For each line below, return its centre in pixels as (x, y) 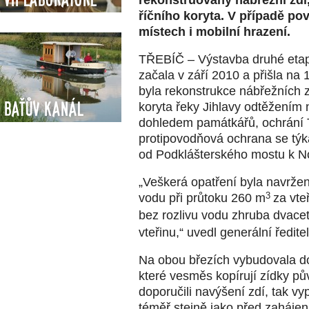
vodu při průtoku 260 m (202, 198)
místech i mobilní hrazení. (215, 31)
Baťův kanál (43, 109)
